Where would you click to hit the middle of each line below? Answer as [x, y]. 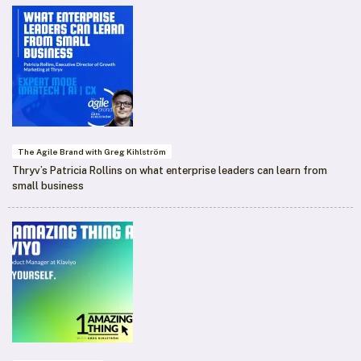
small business [48, 186]
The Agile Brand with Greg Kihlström [92, 152]
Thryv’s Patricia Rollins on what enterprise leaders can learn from [170, 171]
